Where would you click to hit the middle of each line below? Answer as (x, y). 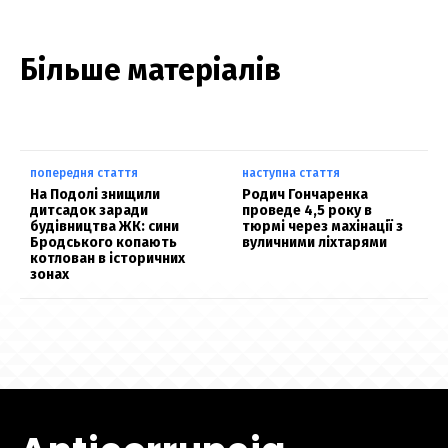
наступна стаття (291, 173)
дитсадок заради (89, 211)
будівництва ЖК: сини (104, 227)
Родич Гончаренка (305, 195)
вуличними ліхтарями (315, 243)
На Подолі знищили (95, 195)
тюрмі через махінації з (323, 227)
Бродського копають (103, 243)
